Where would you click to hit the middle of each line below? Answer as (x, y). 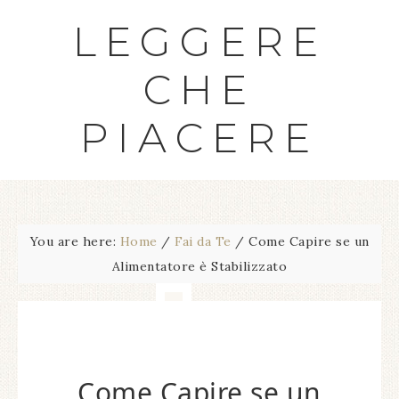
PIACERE (199, 138)
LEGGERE (199, 41)
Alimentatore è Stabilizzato (199, 266)
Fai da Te (203, 241)
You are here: (75, 241)
